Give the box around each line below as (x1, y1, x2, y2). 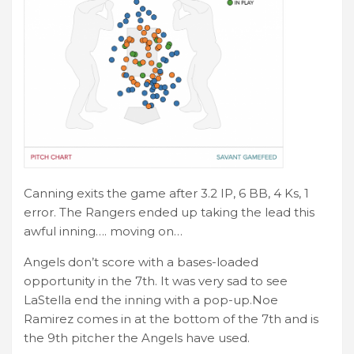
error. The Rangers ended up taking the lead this (24, 205, 314, 220)
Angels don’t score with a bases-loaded (24, 254, 258, 270)
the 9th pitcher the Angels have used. (24, 330, 250, 346)
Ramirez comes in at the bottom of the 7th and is (24, 311, 318, 327)
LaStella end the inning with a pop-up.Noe (24, 292, 278, 308)
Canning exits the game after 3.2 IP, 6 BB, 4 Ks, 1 (24, 186, 309, 201)
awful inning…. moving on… (24, 224, 183, 239)
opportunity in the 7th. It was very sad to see (24, 273, 288, 289)
